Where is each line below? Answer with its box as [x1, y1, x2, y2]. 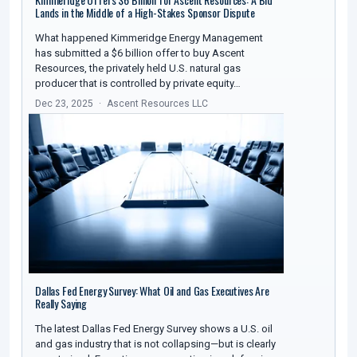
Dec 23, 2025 [35, 98, 93, 110]
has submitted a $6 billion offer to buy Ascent [35, 47, 245, 60]
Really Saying [35, 295, 88, 312]
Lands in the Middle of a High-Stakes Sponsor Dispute [35, 4, 255, 22]
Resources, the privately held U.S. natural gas [35, 62, 241, 75]
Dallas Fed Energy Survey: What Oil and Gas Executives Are [35, 282, 270, 300]
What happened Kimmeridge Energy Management [35, 32, 263, 45]
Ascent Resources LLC [107, 98, 208, 110]
